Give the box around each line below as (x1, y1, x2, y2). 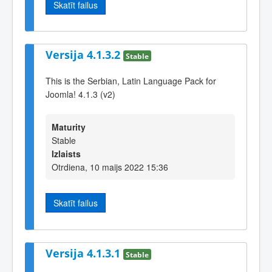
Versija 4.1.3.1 (46, 245, 123, 260)
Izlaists (52, 148, 81, 160)
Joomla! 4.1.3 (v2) (46, 87, 115, 100)
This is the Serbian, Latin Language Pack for (46, 74, 216, 87)
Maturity (52, 121, 86, 134)
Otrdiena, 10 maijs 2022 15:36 (52, 161, 168, 174)
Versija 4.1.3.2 (46, 47, 123, 63)
